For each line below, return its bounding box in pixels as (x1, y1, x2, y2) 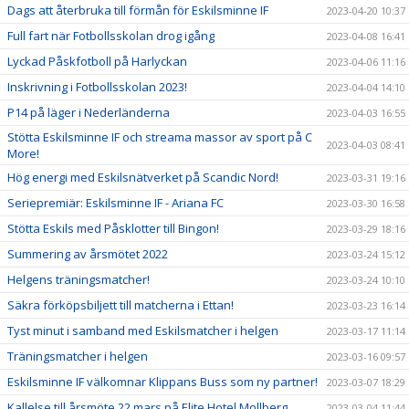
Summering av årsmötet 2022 (7, 246, 168, 262)
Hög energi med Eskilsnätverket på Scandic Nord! (7, 169, 278, 185)
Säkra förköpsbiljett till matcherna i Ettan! (7, 297, 234, 313)
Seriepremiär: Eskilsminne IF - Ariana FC (7, 194, 224, 211)
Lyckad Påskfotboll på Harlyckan (7, 53, 187, 69)
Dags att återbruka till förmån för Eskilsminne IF (7, 2, 268, 18)
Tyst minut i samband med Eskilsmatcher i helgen (7, 322, 278, 339)
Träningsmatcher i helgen (7, 348, 148, 364)
